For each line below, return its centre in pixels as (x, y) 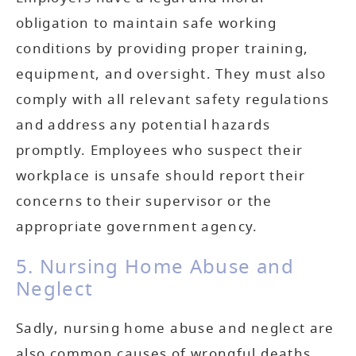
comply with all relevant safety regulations (173, 99)
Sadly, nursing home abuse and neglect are (175, 328)
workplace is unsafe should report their (161, 176)
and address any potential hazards (143, 125)
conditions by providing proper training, (163, 48)
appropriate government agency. (137, 226)
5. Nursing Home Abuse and (155, 267)
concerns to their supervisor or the (144, 201)
